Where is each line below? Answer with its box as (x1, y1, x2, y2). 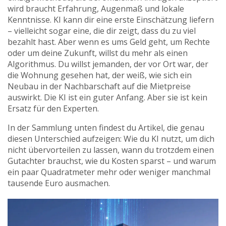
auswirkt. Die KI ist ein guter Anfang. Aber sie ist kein (8, 92, 207, 103)
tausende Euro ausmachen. (8, 178, 110, 189)
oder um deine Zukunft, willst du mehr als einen (8, 47, 188, 59)
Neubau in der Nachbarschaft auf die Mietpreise (8, 81, 191, 92)
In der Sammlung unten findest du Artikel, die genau (8, 122, 204, 133)
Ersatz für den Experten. (8, 103, 99, 114)
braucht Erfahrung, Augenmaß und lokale (24, 3, 184, 14)
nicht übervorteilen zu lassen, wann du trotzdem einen (8, 144, 214, 155)
